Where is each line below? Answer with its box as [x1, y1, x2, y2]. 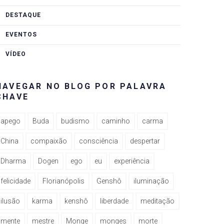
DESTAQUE [5, 11, 41, 19]
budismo [61, 117, 89, 125]
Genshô [96, 177, 121, 185]
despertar [130, 137, 160, 145]
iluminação [133, 177, 169, 185]
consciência [79, 137, 118, 145]
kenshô [64, 197, 88, 205]
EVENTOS [5, 31, 37, 38]
